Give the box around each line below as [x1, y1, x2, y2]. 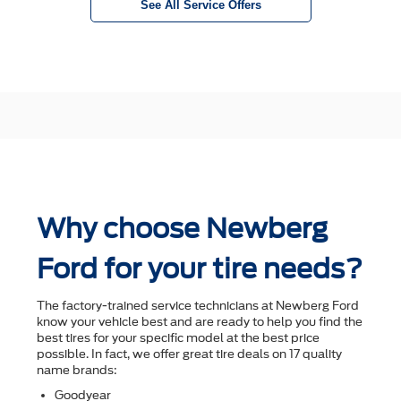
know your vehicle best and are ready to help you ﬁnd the [37, 315, 363, 329]
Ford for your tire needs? [37, 252, 363, 286]
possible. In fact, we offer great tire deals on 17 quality [37, 347, 342, 362]
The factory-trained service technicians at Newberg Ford [37, 299, 359, 313]
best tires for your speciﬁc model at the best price [37, 331, 320, 346]
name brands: [37, 363, 117, 378]
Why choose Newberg [37, 212, 328, 245]
